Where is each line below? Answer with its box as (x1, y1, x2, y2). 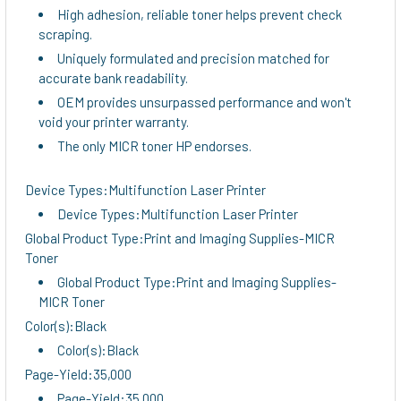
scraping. (38, 25, 92, 42)
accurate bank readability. (38, 69, 188, 86)
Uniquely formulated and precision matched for (57, 49, 329, 66)
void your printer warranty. (38, 113, 189, 130)
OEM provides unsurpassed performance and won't (57, 93, 352, 110)
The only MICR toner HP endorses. (57, 137, 252, 154)
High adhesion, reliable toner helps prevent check (57, 5, 342, 22)
